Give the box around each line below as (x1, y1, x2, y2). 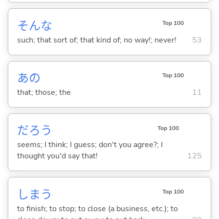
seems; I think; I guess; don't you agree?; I (17, 139, 163, 151)
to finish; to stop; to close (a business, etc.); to (17, 203, 178, 214)
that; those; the (17, 87, 71, 98)
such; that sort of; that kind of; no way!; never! (17, 34, 176, 45)
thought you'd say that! (17, 151, 98, 162)
